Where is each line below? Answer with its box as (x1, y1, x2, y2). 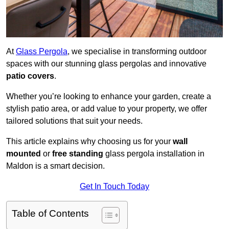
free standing (52, 149, 103, 158)
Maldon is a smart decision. (6, 162, 105, 171)
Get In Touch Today (80, 182, 149, 191)
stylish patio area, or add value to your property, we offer (6, 104, 207, 113)
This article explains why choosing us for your (6, 137, 173, 146)
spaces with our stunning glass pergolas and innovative (6, 59, 207, 68)
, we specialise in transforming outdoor (67, 47, 207, 56)
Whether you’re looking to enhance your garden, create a (6, 92, 211, 101)
